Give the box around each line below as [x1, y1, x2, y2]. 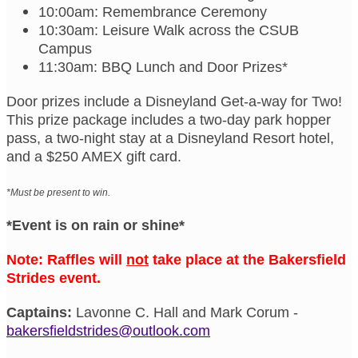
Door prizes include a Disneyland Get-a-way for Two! [6, 93, 342, 109]
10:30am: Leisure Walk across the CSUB [38, 22, 299, 38]
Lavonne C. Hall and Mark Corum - [72, 304, 298, 320]
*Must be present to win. [6, 186, 110, 198]
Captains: [6, 304, 72, 320]
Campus [38, 40, 92, 57]
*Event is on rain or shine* [6, 217, 185, 233]
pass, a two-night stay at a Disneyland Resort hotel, [6, 129, 334, 146]
